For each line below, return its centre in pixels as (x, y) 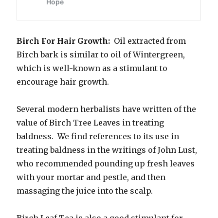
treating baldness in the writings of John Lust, (107, 150)
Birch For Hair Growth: (64, 41)
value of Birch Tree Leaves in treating (91, 122)
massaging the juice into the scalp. (85, 191)
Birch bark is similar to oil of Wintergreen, (101, 54)
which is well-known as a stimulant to (92, 68)
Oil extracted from (148, 41)
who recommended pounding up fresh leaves (106, 163)
